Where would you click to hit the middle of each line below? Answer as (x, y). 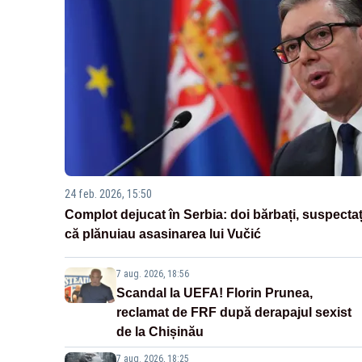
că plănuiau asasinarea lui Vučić (163, 234)
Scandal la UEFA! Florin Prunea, (215, 293)
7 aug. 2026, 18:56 (153, 274)
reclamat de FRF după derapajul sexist (234, 313)
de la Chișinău (160, 332)
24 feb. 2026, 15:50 (108, 194)
